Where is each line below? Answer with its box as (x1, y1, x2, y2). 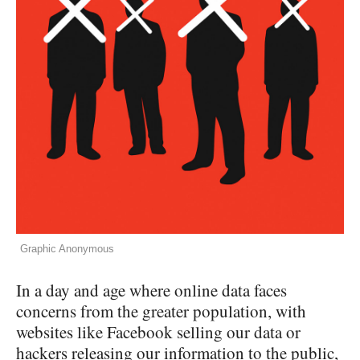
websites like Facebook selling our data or (16, 320, 301, 343)
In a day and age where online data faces (16, 278, 287, 301)
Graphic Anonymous (20, 242, 114, 255)
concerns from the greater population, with (16, 299, 306, 322)
